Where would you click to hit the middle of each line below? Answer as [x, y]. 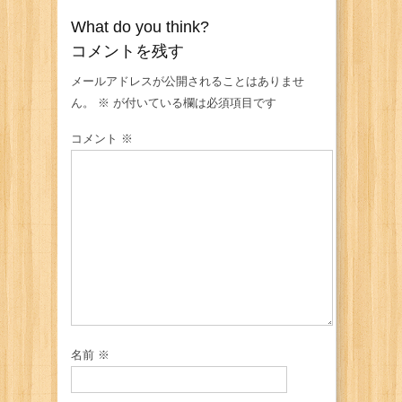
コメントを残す [127, 51]
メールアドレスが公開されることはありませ [188, 81]
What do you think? [140, 27]
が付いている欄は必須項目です [193, 103]
